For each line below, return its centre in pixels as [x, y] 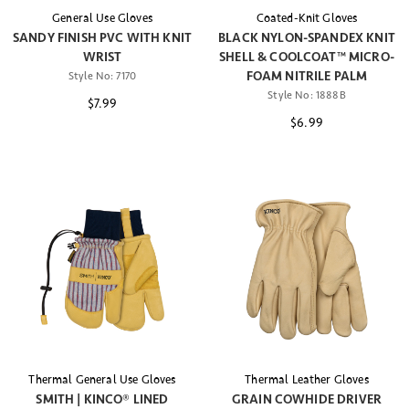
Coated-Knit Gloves [307, 18]
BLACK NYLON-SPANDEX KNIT [307, 37]
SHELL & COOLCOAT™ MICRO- [307, 57]
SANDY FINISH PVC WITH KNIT [102, 37]
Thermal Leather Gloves [307, 380]
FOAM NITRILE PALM [307, 76]
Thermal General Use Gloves [102, 380]
